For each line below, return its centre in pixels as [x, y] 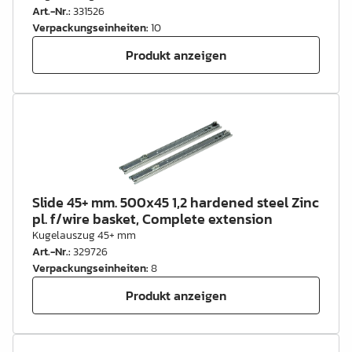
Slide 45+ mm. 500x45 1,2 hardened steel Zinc [176, 202]
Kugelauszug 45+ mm [84, 235]
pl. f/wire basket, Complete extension [152, 219]
